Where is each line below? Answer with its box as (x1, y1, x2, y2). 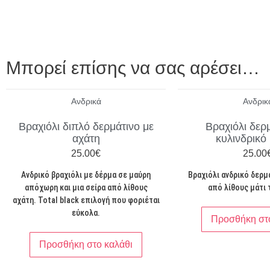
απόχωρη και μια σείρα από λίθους (24, 182, 148, 192)
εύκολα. (72, 207, 100, 218)
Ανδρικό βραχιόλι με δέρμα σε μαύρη (21, 169, 151, 180)
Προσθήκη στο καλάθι (39, 239, 133, 250)
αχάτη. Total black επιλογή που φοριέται (12, 195, 160, 205)
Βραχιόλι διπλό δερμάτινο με (18, 120, 154, 133)
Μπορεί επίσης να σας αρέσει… (6, 57, 260, 78)
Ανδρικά (71, 96, 101, 106)
